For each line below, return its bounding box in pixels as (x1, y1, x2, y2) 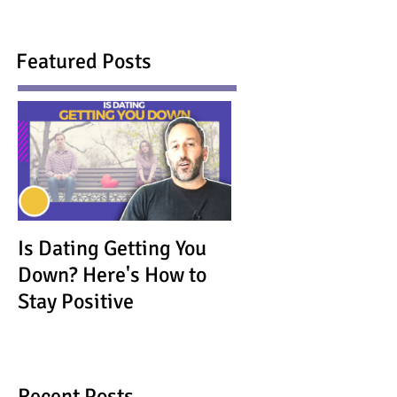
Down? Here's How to (18, 261, 206, 288)
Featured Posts (16, 47, 152, 74)
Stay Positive (18, 287, 134, 315)
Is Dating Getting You (18, 234, 206, 261)
